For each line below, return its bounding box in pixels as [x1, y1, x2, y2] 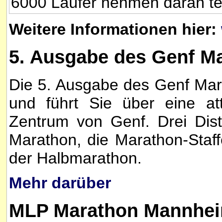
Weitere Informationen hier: [9, 20, 221, 38]
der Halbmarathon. [9, 149, 142, 167]
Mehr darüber [9, 174, 111, 192]
